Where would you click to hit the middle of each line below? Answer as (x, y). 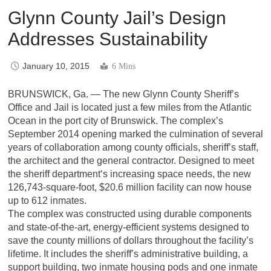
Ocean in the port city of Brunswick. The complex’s (116, 120)
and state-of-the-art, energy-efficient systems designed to (129, 227)
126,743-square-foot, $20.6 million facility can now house (130, 187)
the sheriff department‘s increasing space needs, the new (129, 174)
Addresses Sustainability (108, 39)
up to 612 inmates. (47, 200)
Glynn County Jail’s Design (117, 18)
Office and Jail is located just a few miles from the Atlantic (130, 107)
